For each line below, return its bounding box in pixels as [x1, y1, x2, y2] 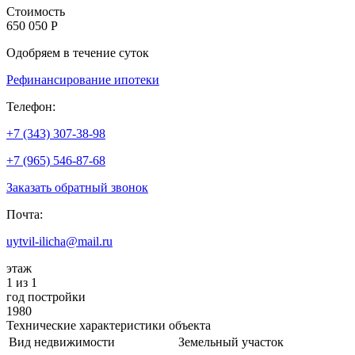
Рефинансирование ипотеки [6, 72, 159, 86]
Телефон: [6, 99, 55, 113]
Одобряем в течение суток [6, 45, 149, 59]
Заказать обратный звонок [6, 180, 148, 194]
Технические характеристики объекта [6, 318, 211, 332]
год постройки [6, 289, 86, 303]
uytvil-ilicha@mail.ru [6, 234, 113, 248]
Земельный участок [178, 334, 284, 349]
